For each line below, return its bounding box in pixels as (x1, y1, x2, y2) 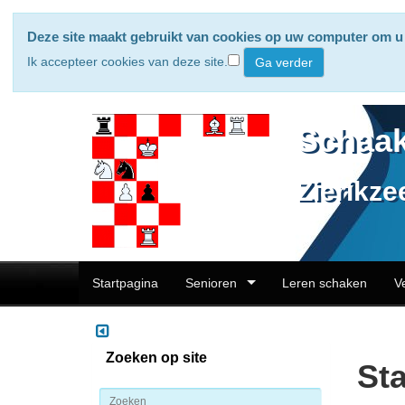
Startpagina (92, 276, 158, 290)
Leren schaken (282, 276, 367, 290)
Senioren (185, 276, 237, 290)
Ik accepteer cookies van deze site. (27, 53, 228, 69)
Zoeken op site (106, 350, 207, 365)
